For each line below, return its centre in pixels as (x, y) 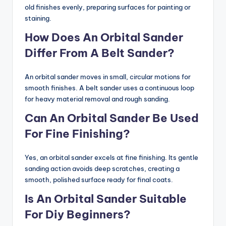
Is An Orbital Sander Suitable (106, 199)
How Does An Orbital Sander (104, 37)
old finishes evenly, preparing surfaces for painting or (108, 7)
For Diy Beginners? (78, 214)
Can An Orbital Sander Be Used (112, 118)
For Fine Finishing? (77, 133)
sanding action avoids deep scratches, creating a (102, 168)
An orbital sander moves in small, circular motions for (108, 76)
